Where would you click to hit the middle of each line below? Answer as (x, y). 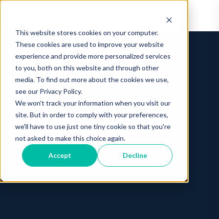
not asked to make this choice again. (70, 138)
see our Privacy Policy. (48, 91)
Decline (135, 155)
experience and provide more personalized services (93, 56)
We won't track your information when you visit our (93, 103)
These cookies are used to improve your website (89, 44)
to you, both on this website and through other (87, 67)
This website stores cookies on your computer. (87, 32)
